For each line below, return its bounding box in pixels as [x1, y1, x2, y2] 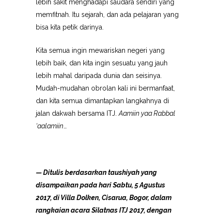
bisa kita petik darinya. [36, 23, 104, 31]
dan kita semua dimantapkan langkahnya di [36, 97, 169, 105]
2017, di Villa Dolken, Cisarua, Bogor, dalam [36, 194, 171, 201]
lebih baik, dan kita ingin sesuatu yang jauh [36, 59, 168, 67]
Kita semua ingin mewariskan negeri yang [36, 46, 165, 54]
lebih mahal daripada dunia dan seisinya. [36, 72, 162, 79]
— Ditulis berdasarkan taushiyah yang [36, 169, 157, 176]
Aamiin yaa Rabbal [119, 109, 175, 117]
